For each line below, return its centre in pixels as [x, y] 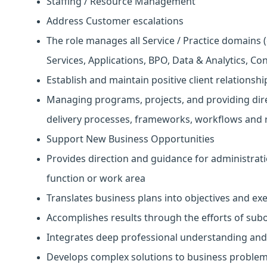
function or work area [96, 178]
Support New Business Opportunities [131, 139]
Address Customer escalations [115, 21]
